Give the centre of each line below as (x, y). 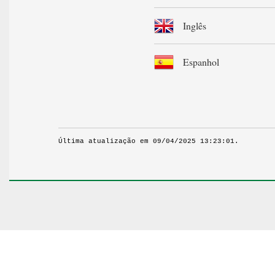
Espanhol (201, 62)
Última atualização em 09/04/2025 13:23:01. (149, 141)
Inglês (195, 25)
